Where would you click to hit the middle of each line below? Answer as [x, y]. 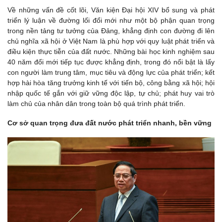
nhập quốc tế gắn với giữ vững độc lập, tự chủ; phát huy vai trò [111, 93]
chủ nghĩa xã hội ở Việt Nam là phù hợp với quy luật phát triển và [111, 41]
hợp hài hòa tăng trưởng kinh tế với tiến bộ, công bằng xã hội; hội [111, 83]
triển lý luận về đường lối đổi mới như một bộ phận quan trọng [111, 20]
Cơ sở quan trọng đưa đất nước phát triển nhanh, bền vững [110, 123]
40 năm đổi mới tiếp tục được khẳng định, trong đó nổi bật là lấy [111, 62]
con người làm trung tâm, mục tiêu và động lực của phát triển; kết [111, 72]
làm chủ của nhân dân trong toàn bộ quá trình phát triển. [96, 103]
